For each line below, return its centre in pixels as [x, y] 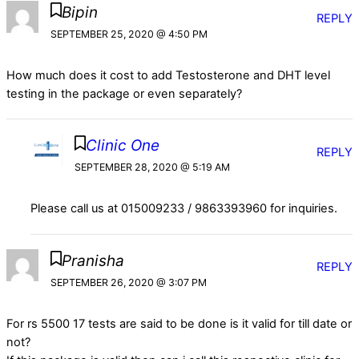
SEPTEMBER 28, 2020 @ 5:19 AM [152, 167]
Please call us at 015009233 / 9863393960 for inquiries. [184, 209]
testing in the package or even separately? [124, 93]
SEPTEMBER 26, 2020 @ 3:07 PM [128, 282]
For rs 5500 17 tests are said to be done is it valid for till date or [179, 324]
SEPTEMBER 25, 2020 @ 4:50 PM [129, 34]
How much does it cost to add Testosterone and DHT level [168, 75]
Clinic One [123, 146]
